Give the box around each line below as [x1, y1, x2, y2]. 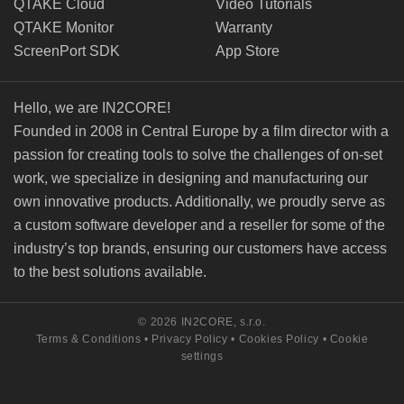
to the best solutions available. [14, 263, 207, 280]
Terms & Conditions [35, 332, 142, 345]
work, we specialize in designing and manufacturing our [14, 170, 368, 186]
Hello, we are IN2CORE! [14, 99, 170, 115]
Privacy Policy [151, 332, 228, 345]
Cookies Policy [238, 332, 319, 345]
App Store [216, 42, 280, 59]
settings [180, 349, 224, 363]
